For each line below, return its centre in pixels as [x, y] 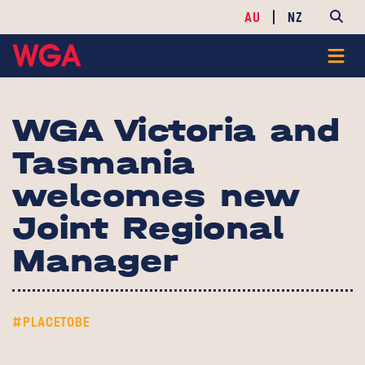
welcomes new [156, 195]
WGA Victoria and [176, 130]
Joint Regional [148, 228]
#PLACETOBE [51, 322]
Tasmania [104, 163]
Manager [101, 260]
